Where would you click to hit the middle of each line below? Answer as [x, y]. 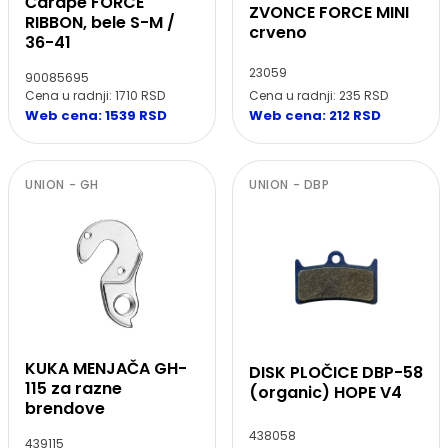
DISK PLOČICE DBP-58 [336, 373]
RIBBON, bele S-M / [100, 22]
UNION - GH [62, 184]
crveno [278, 32]
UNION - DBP [289, 184]
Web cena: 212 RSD [315, 115]
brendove [65, 408]
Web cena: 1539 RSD [96, 115]
